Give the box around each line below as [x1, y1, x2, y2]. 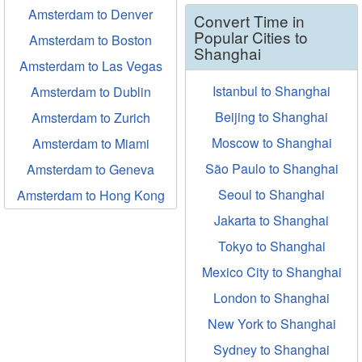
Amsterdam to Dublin [30, 82, 151, 101]
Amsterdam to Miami [32, 134, 149, 153]
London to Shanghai [213, 288, 330, 307]
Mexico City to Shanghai [201, 263, 342, 281]
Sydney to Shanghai [213, 340, 330, 359]
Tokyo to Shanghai [217, 237, 326, 255]
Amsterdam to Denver [28, 5, 153, 23]
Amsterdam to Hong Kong [16, 186, 165, 204]
